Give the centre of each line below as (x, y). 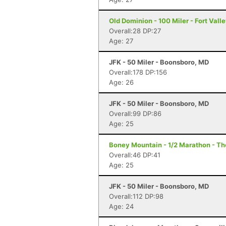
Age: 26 (121, 82)
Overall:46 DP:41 (135, 155)
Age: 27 (121, 41)
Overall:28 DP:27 (135, 31)
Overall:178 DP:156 (138, 72)
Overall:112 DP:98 (136, 196)
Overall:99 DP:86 (135, 114)
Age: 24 (121, 206)
